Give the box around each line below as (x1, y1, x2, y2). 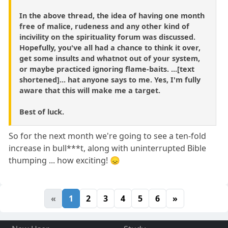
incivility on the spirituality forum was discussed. (19, 32, 195, 42)
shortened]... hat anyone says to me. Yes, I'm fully (19, 75, 201, 85)
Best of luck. (19, 107, 64, 117)
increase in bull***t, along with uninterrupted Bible (9, 142, 207, 154)
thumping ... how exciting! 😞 (9, 155, 121, 166)
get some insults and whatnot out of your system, (19, 53, 200, 64)
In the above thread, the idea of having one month (19, 11, 205, 21)
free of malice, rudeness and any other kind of (19, 21, 189, 32)
